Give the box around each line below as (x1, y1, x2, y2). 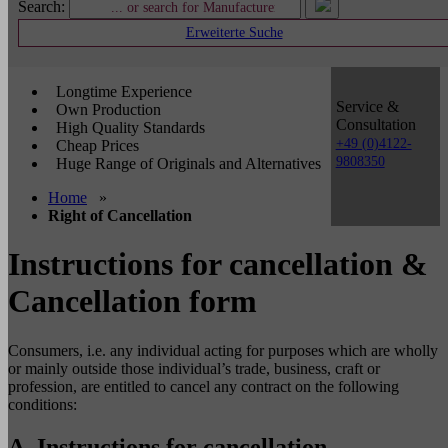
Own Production (52, 101, 161, 118)
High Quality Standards (52, 119, 205, 136)
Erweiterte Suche (185, 25, 283, 40)
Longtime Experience (52, 83, 192, 100)
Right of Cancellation (48, 207, 192, 224)
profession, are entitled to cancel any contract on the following (8, 377, 399, 395)
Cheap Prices (52, 137, 139, 154)
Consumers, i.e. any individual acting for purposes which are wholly (8, 341, 438, 359)
